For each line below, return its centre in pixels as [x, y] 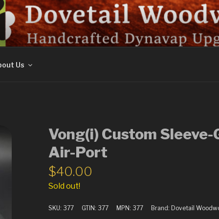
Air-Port [78, 152]
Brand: [161, 208]
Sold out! [65, 186]
